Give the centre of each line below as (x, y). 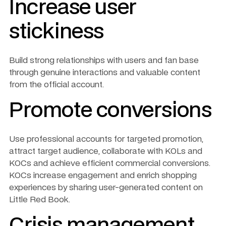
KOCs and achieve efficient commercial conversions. (110, 163)
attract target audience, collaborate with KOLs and (106, 151)
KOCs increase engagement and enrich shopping (103, 175)
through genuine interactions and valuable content (105, 72)
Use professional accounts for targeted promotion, (106, 139)
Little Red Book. (40, 200)
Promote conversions (110, 111)
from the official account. (56, 84)
